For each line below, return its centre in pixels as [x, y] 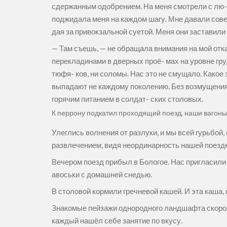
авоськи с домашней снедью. [103, 174]
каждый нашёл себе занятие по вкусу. [118, 220]
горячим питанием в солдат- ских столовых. [128, 99]
